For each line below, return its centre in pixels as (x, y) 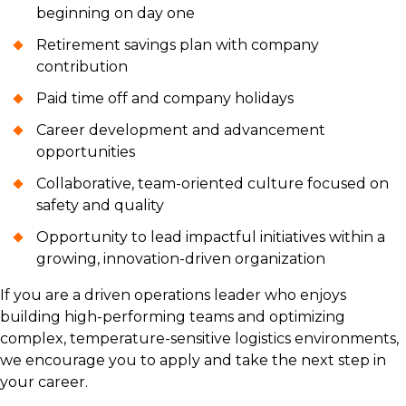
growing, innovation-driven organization (181, 259)
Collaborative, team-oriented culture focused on (213, 184)
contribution (82, 67)
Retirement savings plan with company (178, 45)
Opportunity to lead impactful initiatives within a (211, 237)
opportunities (86, 152)
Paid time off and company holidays (165, 98)
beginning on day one (116, 13)
